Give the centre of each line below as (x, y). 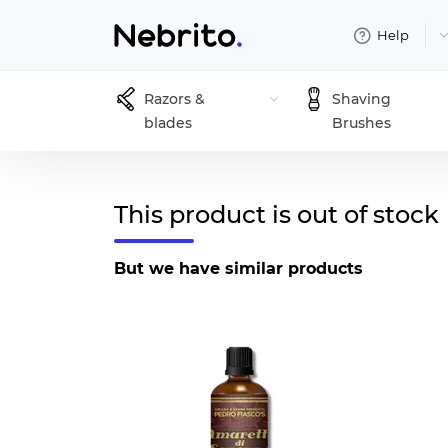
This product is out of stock (276, 214)
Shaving (361, 99)
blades (168, 123)
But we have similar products (238, 268)
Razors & (174, 99)
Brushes (361, 123)
